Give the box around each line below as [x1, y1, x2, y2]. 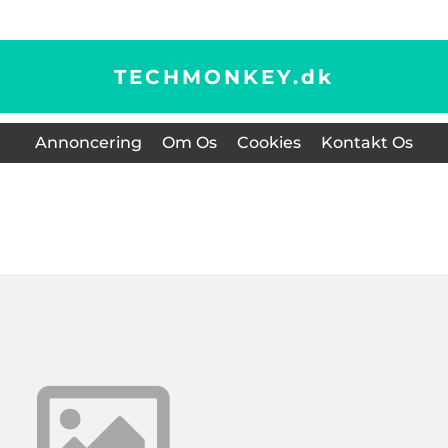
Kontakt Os [321, 133, 413, 152]
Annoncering [35, 133, 142, 152]
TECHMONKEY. [114, 64, 301, 89]
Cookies [237, 133, 301, 152]
